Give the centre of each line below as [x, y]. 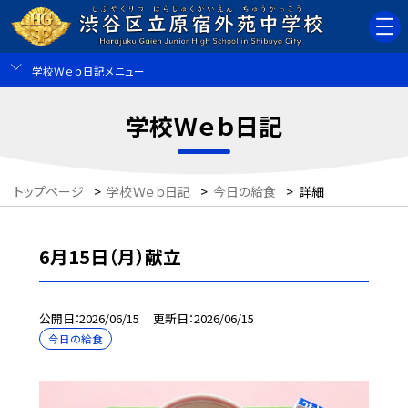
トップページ [49, 192]
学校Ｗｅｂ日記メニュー [88, 70]
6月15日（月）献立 [110, 256]
